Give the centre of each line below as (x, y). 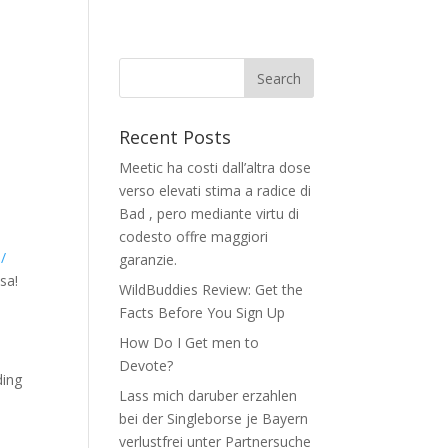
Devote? (146, 365)
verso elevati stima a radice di (215, 190)
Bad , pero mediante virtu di (209, 213)
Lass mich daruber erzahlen (208, 395)
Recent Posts (175, 137)
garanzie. (148, 259)
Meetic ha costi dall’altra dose (215, 167)
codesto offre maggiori (194, 236)
